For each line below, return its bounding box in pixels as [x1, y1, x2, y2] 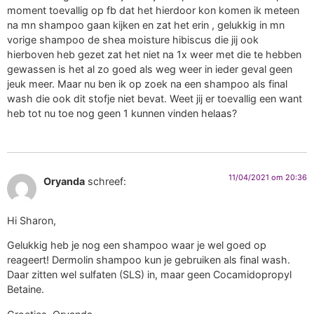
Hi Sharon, [7, 214, 56, 226]
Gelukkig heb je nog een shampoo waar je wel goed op [7, 239, 266, 252]
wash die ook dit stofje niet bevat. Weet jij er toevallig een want [7, 93, 302, 105]
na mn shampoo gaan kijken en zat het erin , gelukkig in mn [7, 19, 285, 32]
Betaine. [7, 283, 44, 296]
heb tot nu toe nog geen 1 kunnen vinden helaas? [7, 107, 237, 120]
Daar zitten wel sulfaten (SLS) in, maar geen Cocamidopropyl [7, 268, 292, 281]
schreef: [88, 175, 126, 187]
